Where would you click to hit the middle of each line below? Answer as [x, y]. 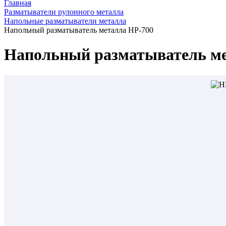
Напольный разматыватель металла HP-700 [79, 30]
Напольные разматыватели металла [65, 21]
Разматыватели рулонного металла [64, 12]
